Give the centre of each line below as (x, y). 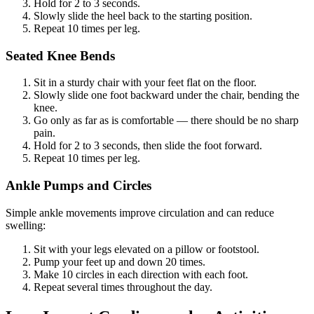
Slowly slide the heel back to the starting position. (143, 15)
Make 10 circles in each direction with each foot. (141, 274)
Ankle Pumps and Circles (78, 186)
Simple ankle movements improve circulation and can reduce (140, 212)
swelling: (26, 225)
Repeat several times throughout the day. (123, 287)
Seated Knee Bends (60, 55)
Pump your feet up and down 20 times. (120, 261)
